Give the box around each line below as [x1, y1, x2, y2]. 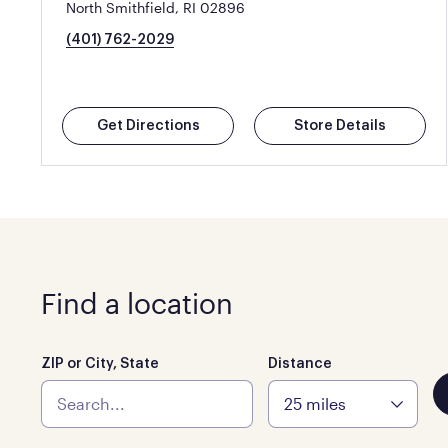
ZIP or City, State [40, 357, 159, 371]
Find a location [40, 287, 233, 319]
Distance [267, 357, 332, 371]
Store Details [294, 119, 387, 133]
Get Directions [96, 119, 200, 133]
